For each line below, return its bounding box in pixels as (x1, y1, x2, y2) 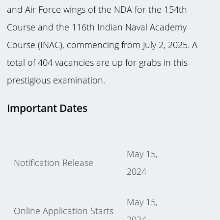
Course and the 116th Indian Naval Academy (7, 21, 187, 33)
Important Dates (7, 101, 88, 115)
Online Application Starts (14, 204, 114, 217)
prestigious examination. (7, 74, 106, 86)
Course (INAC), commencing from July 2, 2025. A (7, 38, 198, 51)
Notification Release (14, 156, 94, 168)
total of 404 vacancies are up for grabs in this (7, 56, 188, 68)
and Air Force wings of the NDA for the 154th (7, 3, 188, 15)
